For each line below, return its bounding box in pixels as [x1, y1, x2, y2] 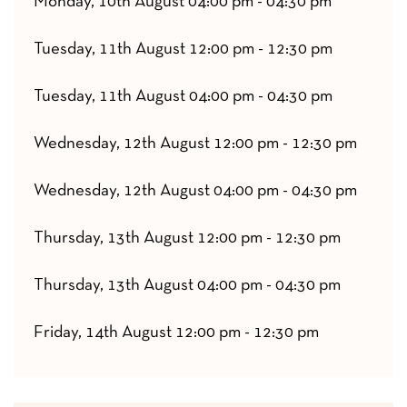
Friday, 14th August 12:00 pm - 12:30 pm [34, 325, 319, 342]
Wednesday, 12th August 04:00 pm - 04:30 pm [34, 184, 357, 200]
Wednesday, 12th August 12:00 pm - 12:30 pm [34, 136, 357, 153]
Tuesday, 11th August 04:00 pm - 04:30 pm [34, 89, 333, 105]
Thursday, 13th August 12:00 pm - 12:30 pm [34, 231, 341, 247]
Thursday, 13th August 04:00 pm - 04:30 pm [34, 278, 341, 294]
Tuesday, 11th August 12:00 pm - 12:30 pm [34, 42, 333, 58]
